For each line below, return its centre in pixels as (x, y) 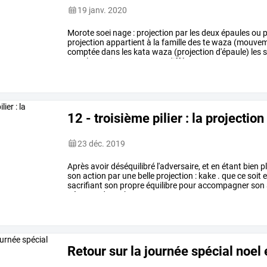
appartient (125, 42)
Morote (81, 32)
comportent (144, 61)
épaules (235, 32)
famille (173, 42)
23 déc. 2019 (102, 143)
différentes (187, 61)
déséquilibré (132, 166)
